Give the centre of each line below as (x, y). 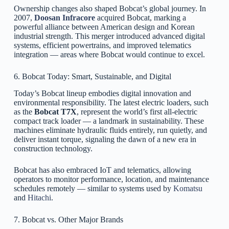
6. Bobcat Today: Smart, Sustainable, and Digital (92, 77)
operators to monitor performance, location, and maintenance (111, 179)
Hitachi (39, 198)
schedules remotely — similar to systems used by (93, 189)
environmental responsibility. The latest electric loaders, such (111, 103)
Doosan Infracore (64, 18)
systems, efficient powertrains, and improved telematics (102, 45)
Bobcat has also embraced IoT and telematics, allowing (102, 170)
